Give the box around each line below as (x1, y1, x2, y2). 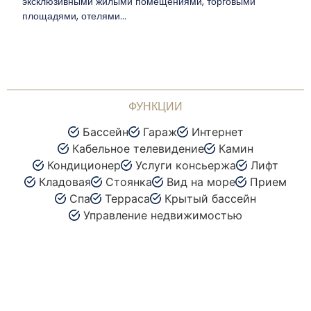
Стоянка (106, 175, 152, 190)
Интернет (191, 125, 244, 140)
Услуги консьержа (135, 158, 236, 173)
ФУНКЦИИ (128, 99, 183, 115)
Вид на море (167, 175, 235, 190)
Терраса (105, 192, 150, 206)
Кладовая (39, 175, 91, 190)
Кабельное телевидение (72, 142, 204, 156)
